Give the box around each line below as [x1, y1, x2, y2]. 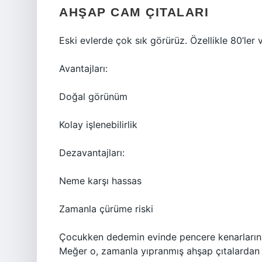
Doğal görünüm [59, 91, 127, 102]
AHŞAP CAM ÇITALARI [59, 5, 209, 19]
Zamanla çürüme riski [59, 203, 153, 215]
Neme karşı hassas [59, 175, 142, 187]
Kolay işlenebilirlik [59, 119, 137, 130]
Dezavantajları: [59, 147, 125, 158]
